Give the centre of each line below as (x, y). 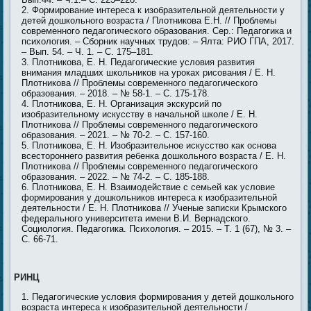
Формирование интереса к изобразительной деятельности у (159, 10)
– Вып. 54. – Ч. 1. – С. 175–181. (88, 52)
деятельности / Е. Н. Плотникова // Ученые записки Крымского (154, 208)
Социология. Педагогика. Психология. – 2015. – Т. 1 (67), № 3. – (157, 229)
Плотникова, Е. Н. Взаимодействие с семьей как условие (154, 187)
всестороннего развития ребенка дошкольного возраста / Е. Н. (154, 156)
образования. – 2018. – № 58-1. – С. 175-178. (116, 94)
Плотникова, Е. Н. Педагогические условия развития (144, 62)
